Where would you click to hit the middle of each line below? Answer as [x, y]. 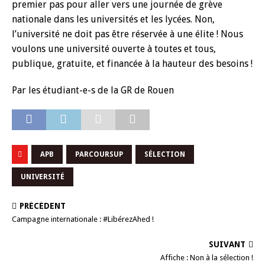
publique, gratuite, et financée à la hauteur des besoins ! [132, 64]
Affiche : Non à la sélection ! [207, 258]
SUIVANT [227, 244]
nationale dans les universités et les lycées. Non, [113, 19]
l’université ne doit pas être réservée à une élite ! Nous [127, 34]
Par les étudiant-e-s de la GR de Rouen [93, 90]
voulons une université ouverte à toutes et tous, [114, 49]
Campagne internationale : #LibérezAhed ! [83, 219]
